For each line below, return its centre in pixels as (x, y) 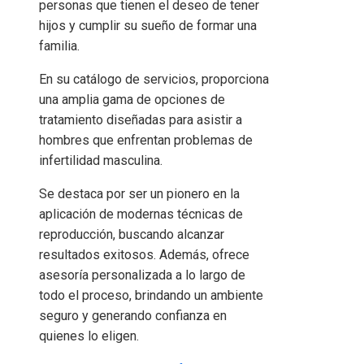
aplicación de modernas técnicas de (141, 214)
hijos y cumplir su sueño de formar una (148, 25)
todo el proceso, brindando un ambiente (151, 295)
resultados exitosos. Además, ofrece (144, 254)
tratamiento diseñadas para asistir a (141, 119)
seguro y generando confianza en (133, 315)
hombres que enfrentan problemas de (146, 140)
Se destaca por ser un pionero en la (139, 193)
